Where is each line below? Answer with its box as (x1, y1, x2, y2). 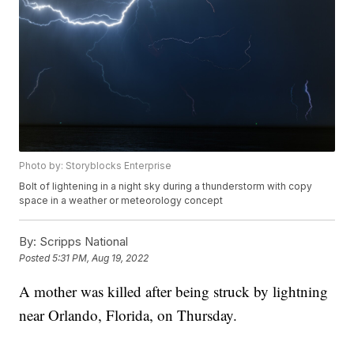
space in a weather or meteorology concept (19, 194, 224, 207)
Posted (19, 252, 53, 265)
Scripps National (36, 234, 129, 250)
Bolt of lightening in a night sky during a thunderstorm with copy (19, 180, 313, 193)
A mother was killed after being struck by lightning (19, 281, 329, 302)
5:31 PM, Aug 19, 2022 (52, 252, 149, 265)
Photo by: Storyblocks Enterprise (19, 160, 172, 172)
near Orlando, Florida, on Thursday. (19, 305, 238, 326)
